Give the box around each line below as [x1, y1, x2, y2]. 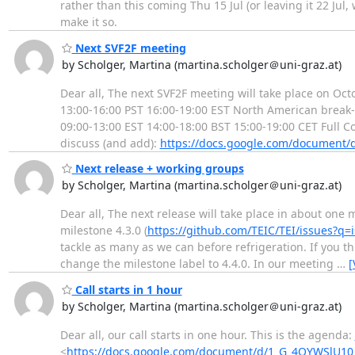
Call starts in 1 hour [71, 281, 182, 297]
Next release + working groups [71, 161, 244, 177]
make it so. [59, 14, 117, 30]
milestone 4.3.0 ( [59, 223, 147, 239]
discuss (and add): [59, 135, 160, 151]
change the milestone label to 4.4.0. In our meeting [59, 256, 337, 272]
